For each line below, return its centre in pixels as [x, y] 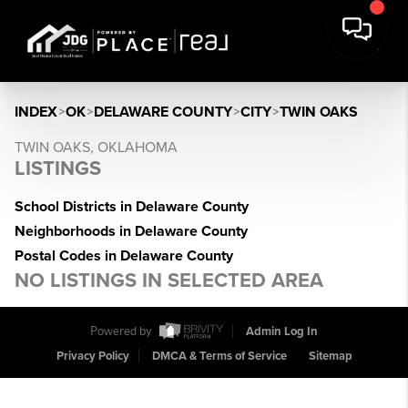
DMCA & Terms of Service [219, 357]
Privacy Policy [92, 357]
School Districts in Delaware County [132, 207]
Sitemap [330, 357]
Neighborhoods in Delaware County [131, 231]
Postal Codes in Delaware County [124, 256]
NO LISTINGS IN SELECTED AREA [169, 280]
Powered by [122, 331]
